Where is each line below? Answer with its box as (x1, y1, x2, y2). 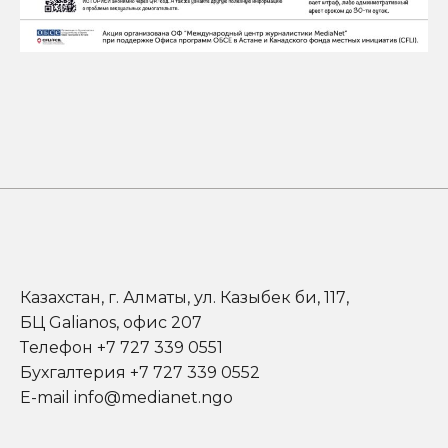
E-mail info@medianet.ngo (20, 388, 233, 408)
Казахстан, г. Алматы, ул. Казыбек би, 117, (20, 288, 349, 308)
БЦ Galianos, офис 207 (20, 313, 202, 333)
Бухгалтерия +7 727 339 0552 (20, 363, 260, 383)
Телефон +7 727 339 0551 (20, 338, 223, 358)
